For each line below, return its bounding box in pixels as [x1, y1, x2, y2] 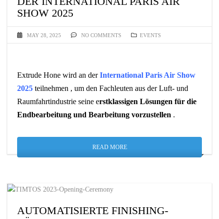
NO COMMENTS [80, 32, 121, 38]
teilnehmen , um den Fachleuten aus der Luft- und [33, 84, 188, 92]
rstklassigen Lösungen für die [99, 97, 197, 106]
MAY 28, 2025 [27, 32, 61, 38]
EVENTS [140, 32, 161, 38]
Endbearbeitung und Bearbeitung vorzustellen [17, 110, 171, 119]
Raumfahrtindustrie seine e [17, 97, 99, 106]
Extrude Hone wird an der [17, 70, 100, 79]
